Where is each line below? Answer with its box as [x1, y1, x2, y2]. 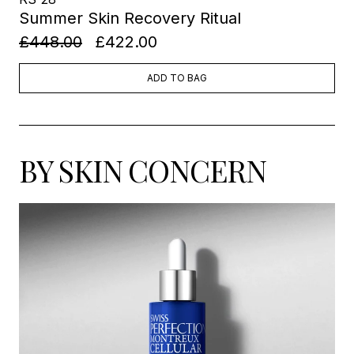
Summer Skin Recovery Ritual [19, 9, 241, 28]
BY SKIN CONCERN [19, 150, 266, 190]
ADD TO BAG [147, 72, 207, 84]
